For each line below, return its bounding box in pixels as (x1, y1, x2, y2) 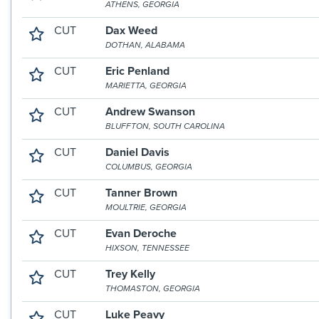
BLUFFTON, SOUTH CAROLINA (105, 121, 226, 131)
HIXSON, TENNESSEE (105, 243, 190, 253)
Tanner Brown (105, 186, 178, 200)
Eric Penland (105, 64, 170, 78)
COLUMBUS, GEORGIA (105, 162, 193, 172)
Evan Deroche (105, 226, 177, 241)
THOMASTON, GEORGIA (105, 283, 201, 293)
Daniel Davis (105, 145, 170, 159)
